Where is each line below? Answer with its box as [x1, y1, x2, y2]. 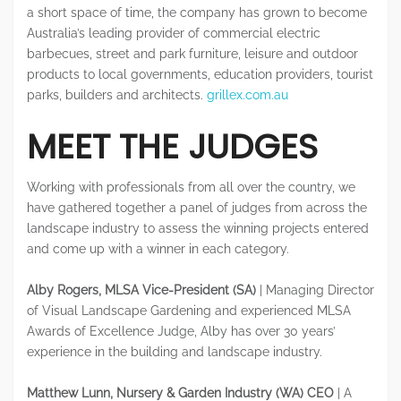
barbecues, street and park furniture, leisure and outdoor [27, 46, 358, 61]
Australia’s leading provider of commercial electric [27, 25, 320, 40]
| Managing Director [256, 282, 374, 297]
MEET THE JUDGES [27, 122, 318, 170]
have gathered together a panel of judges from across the [27, 200, 367, 215]
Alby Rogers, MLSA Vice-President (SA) [27, 282, 256, 297]
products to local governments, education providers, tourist [27, 66, 373, 81]
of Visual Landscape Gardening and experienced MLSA [27, 303, 351, 318]
